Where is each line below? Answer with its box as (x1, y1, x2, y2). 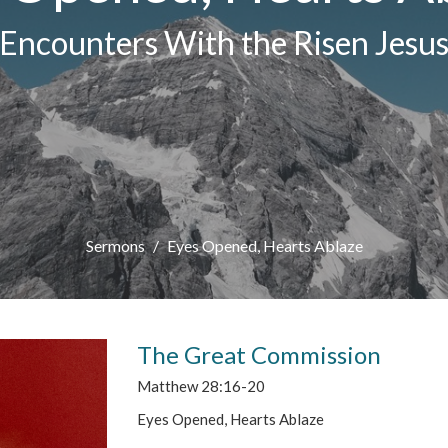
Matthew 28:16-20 (137, 376, 266, 395)
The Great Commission (137, 339, 382, 369)
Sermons (85, 235, 145, 255)
